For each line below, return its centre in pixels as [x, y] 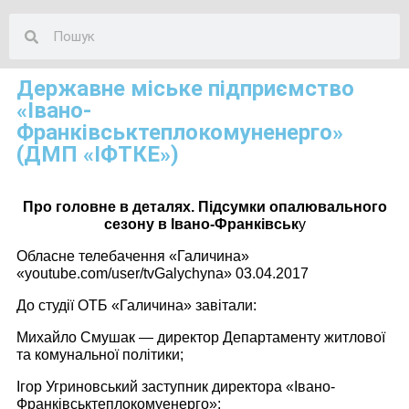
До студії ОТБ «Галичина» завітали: [136, 306]
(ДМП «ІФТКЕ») [98, 155]
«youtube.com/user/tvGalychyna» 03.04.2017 [163, 274]
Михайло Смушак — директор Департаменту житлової [201, 338]
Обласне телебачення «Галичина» [133, 257]
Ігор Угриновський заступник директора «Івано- [176, 387]
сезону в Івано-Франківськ [201, 225]
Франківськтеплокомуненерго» [180, 133]
